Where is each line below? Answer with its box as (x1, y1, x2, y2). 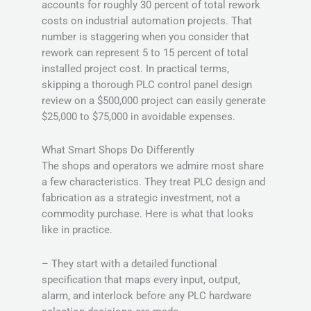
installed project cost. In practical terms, (42, 62, 229, 75)
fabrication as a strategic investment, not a (42, 192, 240, 205)
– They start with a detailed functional (42, 257, 217, 270)
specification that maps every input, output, (42, 273, 240, 286)
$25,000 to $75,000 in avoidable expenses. (42, 110, 235, 123)
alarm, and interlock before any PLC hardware (42, 289, 251, 302)
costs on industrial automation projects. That (42, 14, 252, 27)
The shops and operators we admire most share (42, 160, 264, 173)
